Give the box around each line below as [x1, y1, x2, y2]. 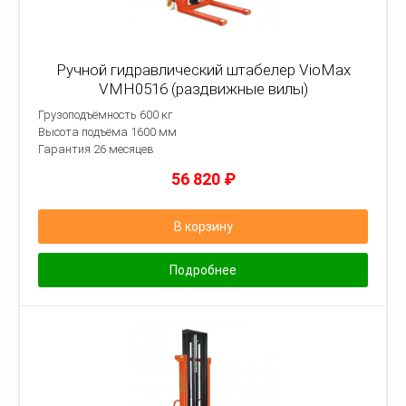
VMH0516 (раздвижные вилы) [98, 80, 308, 98]
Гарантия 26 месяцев [38, 142, 154, 156]
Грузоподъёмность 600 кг [38, 108, 173, 121]
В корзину [173, 219, 233, 234]
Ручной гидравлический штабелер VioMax [55, 61, 351, 79]
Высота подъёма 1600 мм [38, 125, 177, 139]
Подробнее [169, 263, 237, 277]
